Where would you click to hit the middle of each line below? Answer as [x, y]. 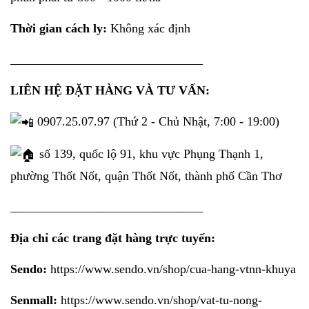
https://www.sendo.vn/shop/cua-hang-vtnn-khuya [173, 269]
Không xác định [149, 29]
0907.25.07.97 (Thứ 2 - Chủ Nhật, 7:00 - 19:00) [157, 122]
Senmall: [34, 300]
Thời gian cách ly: [59, 29]
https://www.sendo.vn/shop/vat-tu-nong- [161, 300]
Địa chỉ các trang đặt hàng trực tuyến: [113, 238]
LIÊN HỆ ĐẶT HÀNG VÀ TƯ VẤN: [110, 91]
